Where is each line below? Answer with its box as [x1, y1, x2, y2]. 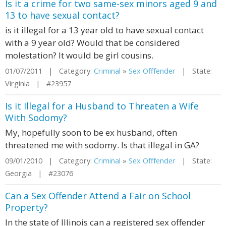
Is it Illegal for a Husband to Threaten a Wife [5, 100, 199, 112]
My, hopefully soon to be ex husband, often [5, 127, 177, 138]
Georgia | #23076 [5, 168, 73, 178]
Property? [5, 201, 48, 213]
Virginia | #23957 [5, 79, 71, 88]
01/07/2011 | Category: [5, 66, 94, 76]
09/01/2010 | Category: [5, 156, 94, 165]
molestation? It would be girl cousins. [5, 49, 153, 61]
